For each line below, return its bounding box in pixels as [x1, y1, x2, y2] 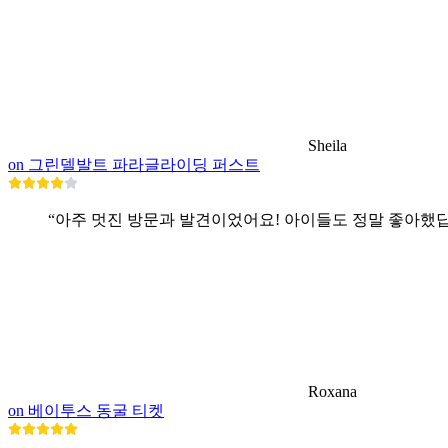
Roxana [308, 382, 357, 400]
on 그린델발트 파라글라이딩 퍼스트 [8, 155, 260, 173]
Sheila [308, 136, 347, 154]
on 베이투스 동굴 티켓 [8, 401, 164, 419]
